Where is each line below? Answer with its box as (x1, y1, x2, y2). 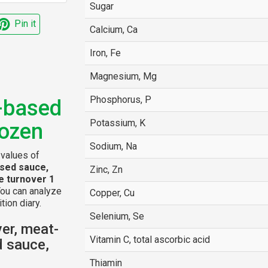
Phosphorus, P (89, 94, 151, 105)
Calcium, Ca (89, 24, 138, 35)
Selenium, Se (89, 211, 144, 222)
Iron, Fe (89, 47, 121, 59)
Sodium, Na (89, 141, 137, 152)
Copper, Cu (89, 187, 135, 199)
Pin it (14, 18, 36, 30)
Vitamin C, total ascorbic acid (89, 234, 210, 245)
